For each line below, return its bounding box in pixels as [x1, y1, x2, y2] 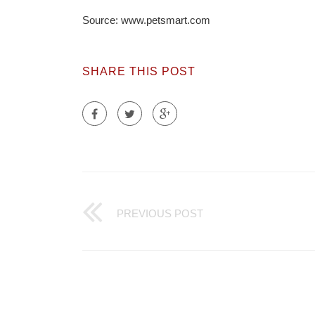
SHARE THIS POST [82, 65, 195, 77]
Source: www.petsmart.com [82, 13, 210, 26]
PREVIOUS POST [117, 207, 203, 219]
